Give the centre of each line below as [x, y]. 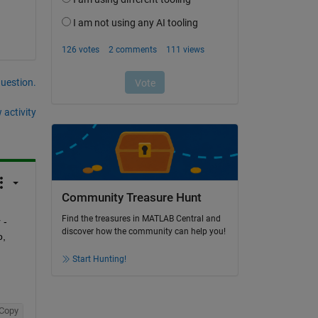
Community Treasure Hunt [131, 197]
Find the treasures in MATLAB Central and [141, 219]
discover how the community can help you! [143, 232]
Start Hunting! [99, 259]
